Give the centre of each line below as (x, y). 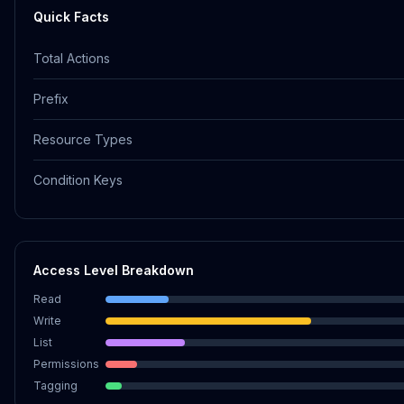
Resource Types (83, 139)
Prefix (51, 99)
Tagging (55, 386)
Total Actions (72, 58)
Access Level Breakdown (114, 270)
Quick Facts (71, 17)
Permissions (66, 364)
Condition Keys (78, 180)
